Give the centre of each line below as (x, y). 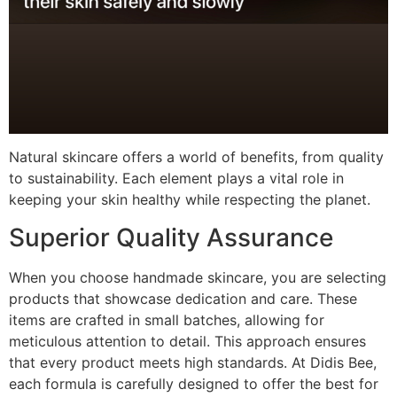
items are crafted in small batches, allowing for (167, 319)
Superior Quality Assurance (171, 237)
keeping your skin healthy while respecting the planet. (190, 200)
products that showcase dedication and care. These (183, 298)
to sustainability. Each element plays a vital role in (176, 179)
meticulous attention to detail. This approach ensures (187, 341)
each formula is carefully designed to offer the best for (194, 383)
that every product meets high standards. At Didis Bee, (193, 362)
